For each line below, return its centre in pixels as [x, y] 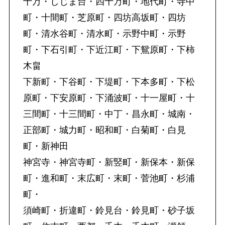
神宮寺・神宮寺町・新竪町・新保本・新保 [109, 162]
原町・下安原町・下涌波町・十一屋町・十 [109, 98]
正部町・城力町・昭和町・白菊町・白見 [104, 130]
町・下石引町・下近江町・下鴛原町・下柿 [109, 49]
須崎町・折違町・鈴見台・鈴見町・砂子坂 [109, 210]
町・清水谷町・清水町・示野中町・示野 [104, 33]
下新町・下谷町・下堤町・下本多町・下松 [109, 82]
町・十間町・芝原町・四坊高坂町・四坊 [104, 17]
